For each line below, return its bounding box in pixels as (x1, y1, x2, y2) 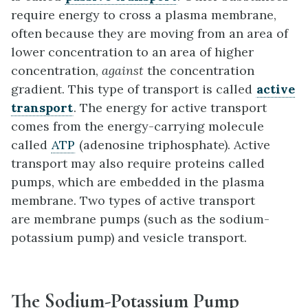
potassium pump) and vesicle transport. (11, 230, 247, 246)
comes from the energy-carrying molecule (11, 118, 264, 135)
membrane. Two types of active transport (11, 192, 255, 209)
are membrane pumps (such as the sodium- (11, 211, 269, 228)
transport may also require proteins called (11, 155, 265, 172)
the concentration (144, 63, 254, 79)
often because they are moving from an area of (11, 25, 288, 42)
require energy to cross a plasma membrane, (11, 7, 276, 23)
